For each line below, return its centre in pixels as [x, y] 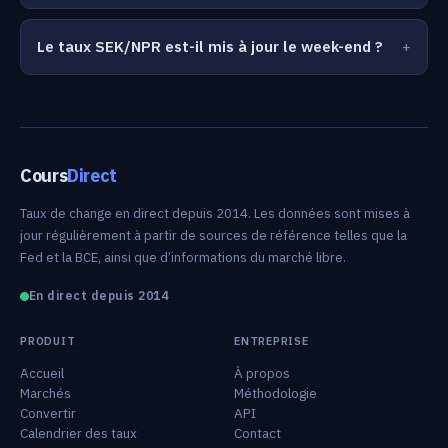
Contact [257, 433]
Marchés [45, 393]
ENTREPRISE [271, 341]
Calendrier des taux [78, 433]
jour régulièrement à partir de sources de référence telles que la [213, 235]
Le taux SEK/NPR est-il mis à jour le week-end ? [210, 46]
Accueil [42, 373]
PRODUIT [48, 341]
